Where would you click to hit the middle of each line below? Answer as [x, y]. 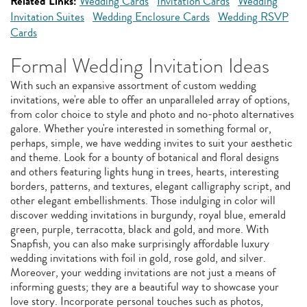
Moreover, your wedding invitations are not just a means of [143, 272]
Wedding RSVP [253, 17]
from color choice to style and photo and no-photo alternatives [152, 114]
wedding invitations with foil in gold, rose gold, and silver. [138, 258]
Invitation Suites [47, 17]
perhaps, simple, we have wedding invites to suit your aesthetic [151, 143]
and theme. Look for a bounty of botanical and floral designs [145, 157]
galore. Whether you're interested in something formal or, [141, 128]
